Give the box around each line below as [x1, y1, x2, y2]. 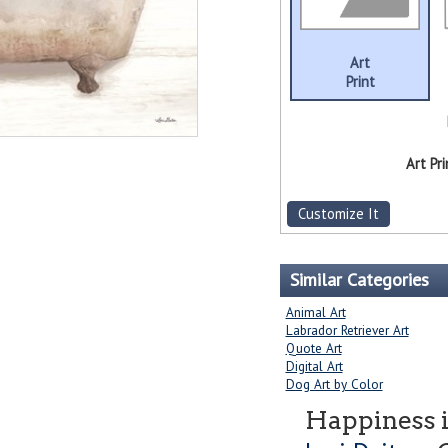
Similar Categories [289, 268, 429, 292]
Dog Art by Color [285, 375, 383, 394]
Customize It [297, 204, 379, 224]
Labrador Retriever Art [285, 321, 409, 340]
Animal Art [285, 303, 346, 322]
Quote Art [285, 339, 342, 358]
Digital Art [285, 357, 343, 376]
